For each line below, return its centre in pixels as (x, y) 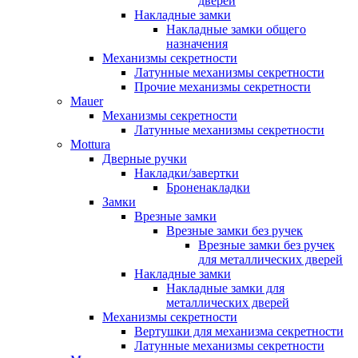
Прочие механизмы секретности (223, 87)
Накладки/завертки (187, 173)
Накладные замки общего (236, 30)
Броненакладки (208, 188)
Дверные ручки (145, 159)
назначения (197, 44)
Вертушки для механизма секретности (239, 332)
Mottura (90, 145)
